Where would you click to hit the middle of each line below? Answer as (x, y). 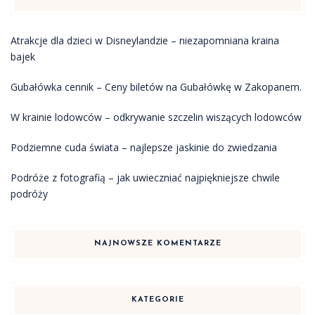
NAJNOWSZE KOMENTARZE (157, 244)
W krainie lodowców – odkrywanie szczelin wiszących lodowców (156, 117)
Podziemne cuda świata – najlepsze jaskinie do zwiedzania (144, 147)
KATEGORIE (157, 300)
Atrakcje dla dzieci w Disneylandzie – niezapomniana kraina (145, 40)
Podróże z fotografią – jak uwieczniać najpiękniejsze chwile (145, 178)
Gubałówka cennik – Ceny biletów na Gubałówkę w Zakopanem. (156, 87)
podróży (29, 194)
